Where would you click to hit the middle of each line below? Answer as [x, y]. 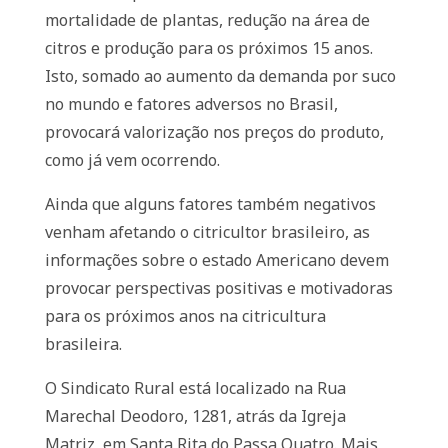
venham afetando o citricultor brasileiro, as [207, 232]
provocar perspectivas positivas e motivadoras [218, 288]
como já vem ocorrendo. [132, 160]
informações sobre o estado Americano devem [216, 260]
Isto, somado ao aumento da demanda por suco [220, 76]
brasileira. [83, 344]
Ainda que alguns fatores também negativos [210, 204]
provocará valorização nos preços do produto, [214, 132]
